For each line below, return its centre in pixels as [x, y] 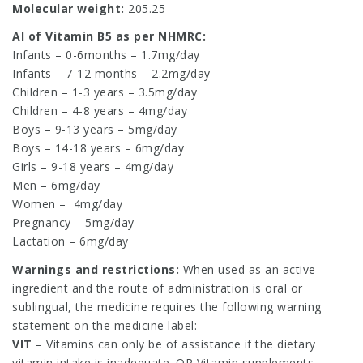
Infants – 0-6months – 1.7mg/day [106, 55]
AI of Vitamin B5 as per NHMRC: [109, 36]
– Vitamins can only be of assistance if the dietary [174, 344]
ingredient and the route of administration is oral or [158, 288]
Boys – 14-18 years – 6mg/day [98, 148]
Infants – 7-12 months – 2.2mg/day [111, 73]
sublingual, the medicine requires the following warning [167, 306]
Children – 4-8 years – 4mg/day [100, 111]
